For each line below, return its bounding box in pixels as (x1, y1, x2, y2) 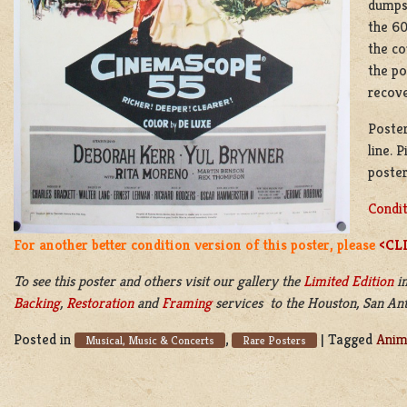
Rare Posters (243, 332, 306, 348)
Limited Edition (303, 271, 393, 291)
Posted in (14, 329, 74, 349)
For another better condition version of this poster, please (14, 234, 375, 254)
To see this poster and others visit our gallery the (14, 271, 303, 291)
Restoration (66, 293, 134, 313)
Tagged (328, 329, 376, 349)
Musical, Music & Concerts (85, 332, 214, 348)
